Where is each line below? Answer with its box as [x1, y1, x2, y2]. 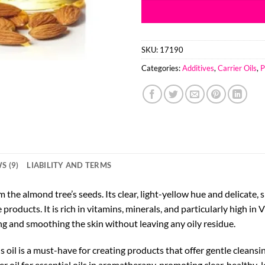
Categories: [141, 63, 182, 73]
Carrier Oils [218, 63, 257, 73]
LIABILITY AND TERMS [27, 160, 112, 170]
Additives [182, 63, 214, 73]
